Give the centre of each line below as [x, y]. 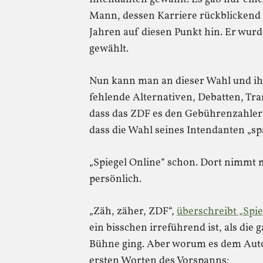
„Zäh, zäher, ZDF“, [133, 212]
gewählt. [109, 49]
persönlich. [115, 179]
